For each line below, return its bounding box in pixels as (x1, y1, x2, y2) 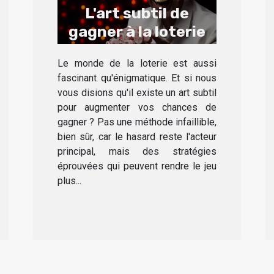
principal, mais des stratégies (57, 146, 217, 158)
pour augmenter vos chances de (57, 102, 217, 114)
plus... (57, 175, 81, 187)
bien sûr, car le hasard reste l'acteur (57, 131, 217, 143)
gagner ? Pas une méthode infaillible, (57, 116, 217, 128)
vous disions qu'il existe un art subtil (57, 87, 217, 99)
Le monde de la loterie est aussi (57, 57, 217, 70)
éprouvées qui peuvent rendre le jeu (57, 160, 217, 172)
